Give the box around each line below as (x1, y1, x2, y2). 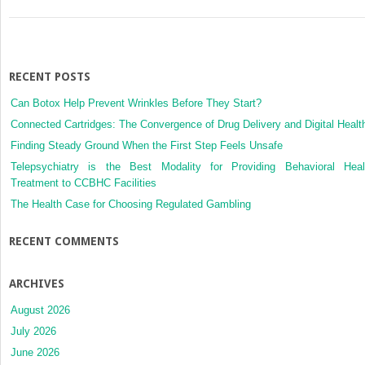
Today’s (253, 17, 284, 28)
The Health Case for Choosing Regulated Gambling (11, 197, 251, 210)
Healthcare (253, 50, 297, 60)
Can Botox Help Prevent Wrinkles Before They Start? (11, 96, 262, 109)
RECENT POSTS (9, 69, 90, 83)
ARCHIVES (9, 276, 64, 290)
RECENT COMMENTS (9, 234, 119, 248)
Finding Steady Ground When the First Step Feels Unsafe (11, 139, 283, 152)
